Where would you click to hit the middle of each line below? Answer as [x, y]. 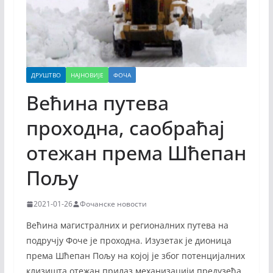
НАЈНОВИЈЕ [87, 75]
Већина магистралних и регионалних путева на [127, 225]
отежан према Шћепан [136, 153]
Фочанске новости [113, 204]
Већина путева [97, 103]
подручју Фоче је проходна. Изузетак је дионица [129, 241]
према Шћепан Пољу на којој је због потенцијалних [135, 256]
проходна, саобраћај [125, 128]
